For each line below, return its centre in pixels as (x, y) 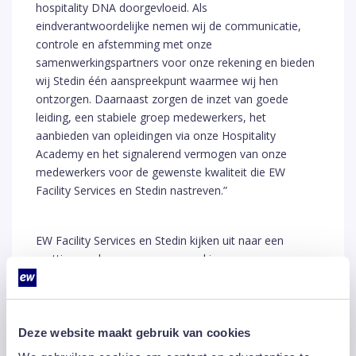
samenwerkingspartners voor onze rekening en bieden (175, 63)
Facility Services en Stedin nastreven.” (132, 191)
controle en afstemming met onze (124, 44)
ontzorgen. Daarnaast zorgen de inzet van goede (162, 99)
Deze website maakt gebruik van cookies (135, 332)
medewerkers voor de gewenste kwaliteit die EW (161, 172)
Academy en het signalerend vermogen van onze (161, 154)
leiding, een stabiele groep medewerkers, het (151, 118)
